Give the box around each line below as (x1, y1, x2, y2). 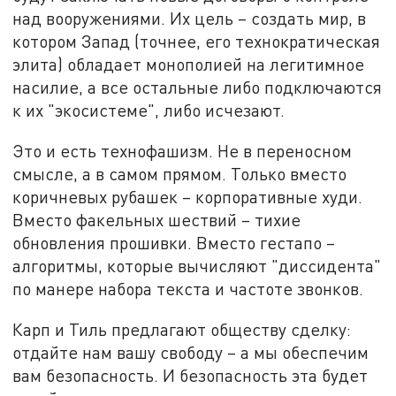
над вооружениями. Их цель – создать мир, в (12, 8, 367, 29)
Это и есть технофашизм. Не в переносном (12, 140, 353, 161)
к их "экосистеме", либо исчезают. (12, 100, 286, 121)
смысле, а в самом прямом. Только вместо (12, 163, 347, 184)
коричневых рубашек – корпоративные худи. (12, 186, 363, 207)
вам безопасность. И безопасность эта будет (12, 364, 369, 385)
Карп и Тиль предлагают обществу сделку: (12, 318, 352, 339)
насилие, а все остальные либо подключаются (12, 77, 383, 98)
